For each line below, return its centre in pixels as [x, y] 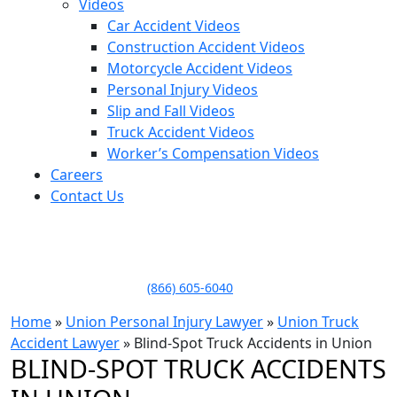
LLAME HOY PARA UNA [84, 245]
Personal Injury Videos [183, 90]
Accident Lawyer [65, 343]
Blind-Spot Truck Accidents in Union [253, 343]
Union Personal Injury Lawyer [164, 322]
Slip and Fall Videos [171, 111]
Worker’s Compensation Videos [213, 154]
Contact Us [87, 196]
